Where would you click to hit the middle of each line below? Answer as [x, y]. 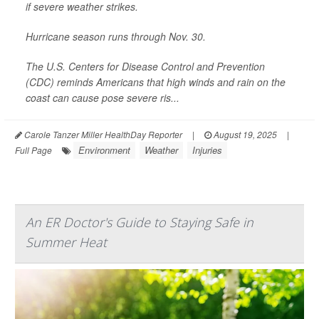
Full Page [33, 150]
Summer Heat [66, 242]
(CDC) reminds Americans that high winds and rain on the [156, 82]
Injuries [207, 150]
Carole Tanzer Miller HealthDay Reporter [102, 134]
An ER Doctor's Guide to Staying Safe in [140, 222]
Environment [104, 150]
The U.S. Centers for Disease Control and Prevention [145, 66]
